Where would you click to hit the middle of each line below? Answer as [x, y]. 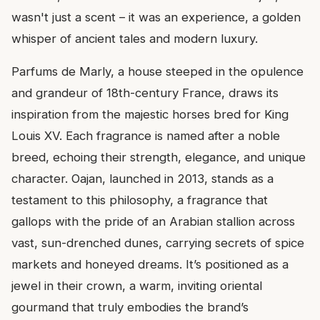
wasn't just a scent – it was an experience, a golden [156, 17]
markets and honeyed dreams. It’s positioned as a [150, 265]
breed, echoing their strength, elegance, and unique [159, 157]
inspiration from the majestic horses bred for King [150, 115]
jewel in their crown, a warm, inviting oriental [137, 286]
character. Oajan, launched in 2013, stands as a [142, 179]
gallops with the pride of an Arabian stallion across [153, 222]
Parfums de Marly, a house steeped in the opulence [157, 72]
